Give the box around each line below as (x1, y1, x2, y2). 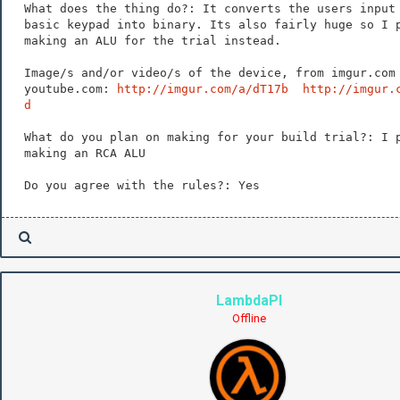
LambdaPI (216, 291, 282, 309)
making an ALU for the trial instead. (24, 33, 281, 47)
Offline (232, 311, 266, 325)
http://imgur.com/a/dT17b (117, 81, 288, 96)
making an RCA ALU (24, 146, 146, 160)
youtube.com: (24, 81, 117, 96)
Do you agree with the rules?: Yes (24, 178, 260, 192)
